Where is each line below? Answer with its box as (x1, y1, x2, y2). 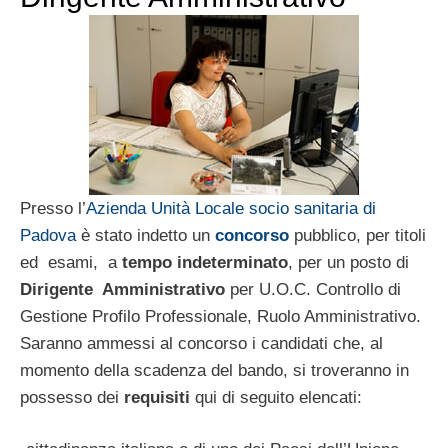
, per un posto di (288, 252, 409, 272)
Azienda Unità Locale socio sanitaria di (86, 198, 376, 218)
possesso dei (20, 387, 124, 407)
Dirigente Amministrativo (20, 279, 225, 299)
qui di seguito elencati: (190, 387, 362, 407)
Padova (20, 225, 76, 245)
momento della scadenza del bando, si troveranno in (20, 360, 409, 380)
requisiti (124, 387, 190, 407)
